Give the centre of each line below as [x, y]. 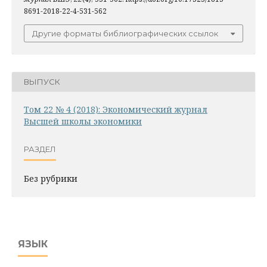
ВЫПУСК [42, 82]
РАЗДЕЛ [40, 149]
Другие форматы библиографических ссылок [125, 33]
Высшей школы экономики [83, 121]
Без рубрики [51, 178]
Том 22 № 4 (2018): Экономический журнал [116, 109]
